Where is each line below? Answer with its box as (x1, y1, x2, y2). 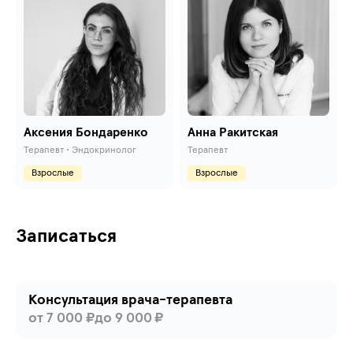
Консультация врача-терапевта (28, 293, 232, 307)
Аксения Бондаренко (24, 126, 148, 139)
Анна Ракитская (188, 126, 278, 139)
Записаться (16, 227, 117, 246)
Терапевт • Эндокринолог (24, 146, 136, 155)
